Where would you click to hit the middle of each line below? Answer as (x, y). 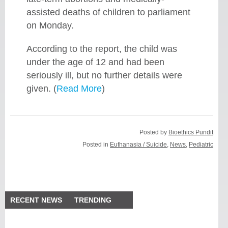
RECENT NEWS (36, 200)
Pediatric (201, 145)
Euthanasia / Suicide (139, 145)
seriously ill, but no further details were (104, 76)
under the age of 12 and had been (95, 62)
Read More (79, 89)
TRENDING (93, 200)
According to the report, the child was (102, 49)
